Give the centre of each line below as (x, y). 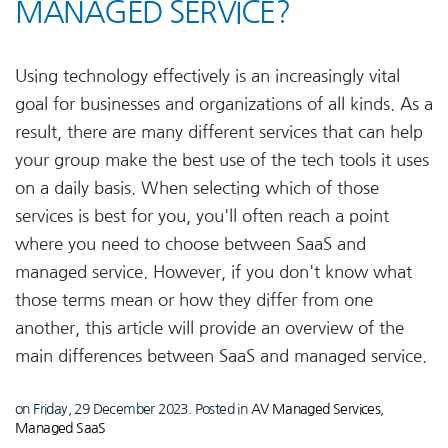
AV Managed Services (315, 409)
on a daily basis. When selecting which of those (197, 188)
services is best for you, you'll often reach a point (202, 216)
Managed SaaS (60, 428)
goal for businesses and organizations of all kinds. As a (224, 104)
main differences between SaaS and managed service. (221, 356)
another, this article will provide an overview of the (209, 328)
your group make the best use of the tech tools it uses (222, 160)
